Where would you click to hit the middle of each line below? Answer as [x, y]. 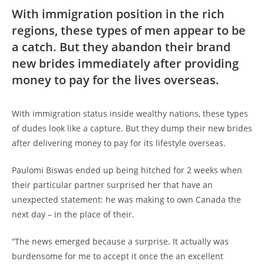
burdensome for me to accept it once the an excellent [118, 256]
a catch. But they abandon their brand [121, 47]
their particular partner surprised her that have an [112, 185]
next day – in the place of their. [73, 214]
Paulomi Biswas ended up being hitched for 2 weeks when [127, 170]
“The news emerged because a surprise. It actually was [120, 241]
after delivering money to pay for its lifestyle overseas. [119, 143]
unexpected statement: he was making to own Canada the [126, 199]
